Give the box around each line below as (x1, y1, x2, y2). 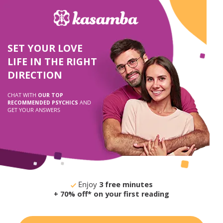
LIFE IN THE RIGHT (7, 55, 97, 68)
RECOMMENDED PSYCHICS (7, 99, 80, 106)
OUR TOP (38, 92, 63, 99)
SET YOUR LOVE (7, 41, 83, 55)
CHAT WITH (7, 92, 38, 99)
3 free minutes (97, 180, 153, 189)
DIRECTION (7, 68, 62, 82)
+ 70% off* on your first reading (54, 189, 169, 199)
